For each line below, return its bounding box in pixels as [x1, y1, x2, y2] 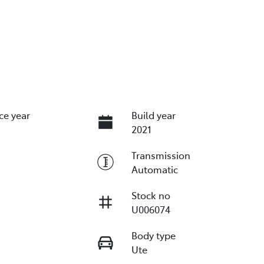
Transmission [131, 148, 190, 161]
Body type [131, 228, 176, 242]
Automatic [131, 162, 178, 176]
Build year [131, 108, 176, 121]
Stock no [131, 188, 170, 202]
